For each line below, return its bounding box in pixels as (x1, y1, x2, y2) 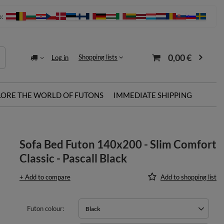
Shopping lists (78, 53, 117, 61)
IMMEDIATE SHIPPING (113, 90, 192, 99)
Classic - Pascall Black (19, 151, 127, 165)
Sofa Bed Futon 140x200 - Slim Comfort (19, 137, 216, 151)
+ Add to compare (19, 173, 70, 181)
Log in (51, 53, 68, 61)
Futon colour (26, 204, 62, 212)
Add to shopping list (160, 173, 216, 181)
